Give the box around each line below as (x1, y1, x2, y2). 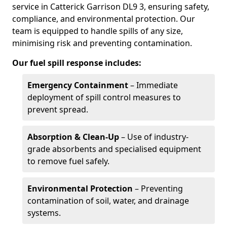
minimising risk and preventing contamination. (12, 37, 192, 49)
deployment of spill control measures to (27, 92, 181, 103)
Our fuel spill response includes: (12, 57, 141, 68)
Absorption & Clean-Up (27, 131, 119, 142)
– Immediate (128, 80, 178, 91)
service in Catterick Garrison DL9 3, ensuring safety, (12, 1, 209, 12)
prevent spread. (27, 104, 88, 115)
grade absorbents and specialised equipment (27, 143, 201, 155)
